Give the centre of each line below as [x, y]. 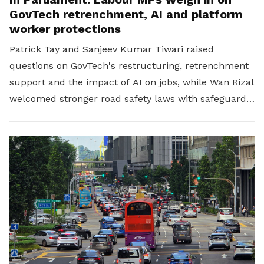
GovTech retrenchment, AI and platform [126, 14]
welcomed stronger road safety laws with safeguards [130, 99]
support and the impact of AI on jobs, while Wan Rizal [132, 82]
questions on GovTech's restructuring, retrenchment [129, 66]
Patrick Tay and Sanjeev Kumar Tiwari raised [112, 49]
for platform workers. [60, 115]
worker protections [65, 29]
